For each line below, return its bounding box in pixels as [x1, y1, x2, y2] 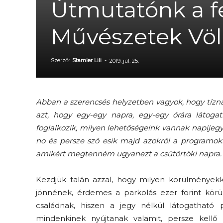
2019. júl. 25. [110, 57, 139, 64]
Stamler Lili [72, 57, 102, 64]
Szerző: [51, 57, 71, 64]
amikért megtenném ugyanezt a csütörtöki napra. [36, 149, 222, 158]
